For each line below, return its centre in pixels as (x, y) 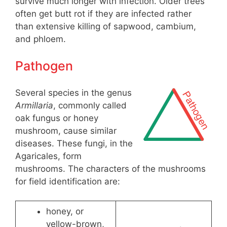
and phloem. (41, 39)
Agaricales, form (48, 156)
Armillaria (34, 105)
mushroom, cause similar (66, 130)
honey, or (65, 212)
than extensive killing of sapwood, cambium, (106, 26)
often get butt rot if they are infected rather (103, 13)
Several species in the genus (73, 92)
